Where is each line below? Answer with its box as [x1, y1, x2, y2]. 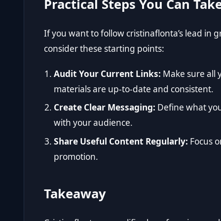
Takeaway [44, 184, 106, 202]
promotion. [54, 150, 98, 162]
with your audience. [54, 117, 133, 129]
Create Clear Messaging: [54, 102, 155, 113]
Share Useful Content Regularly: [54, 135, 188, 147]
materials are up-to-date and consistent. [54, 83, 214, 95]
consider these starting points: [44, 42, 164, 54]
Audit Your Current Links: [54, 68, 161, 79]
